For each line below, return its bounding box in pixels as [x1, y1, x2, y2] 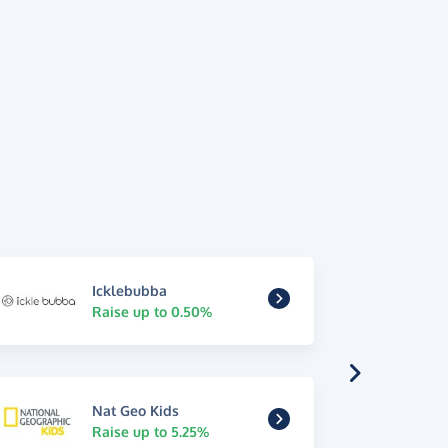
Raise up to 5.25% [91, 423, 209, 441]
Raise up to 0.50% [91, 302, 212, 320]
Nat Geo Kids [91, 402, 179, 420]
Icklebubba [91, 281, 167, 299]
